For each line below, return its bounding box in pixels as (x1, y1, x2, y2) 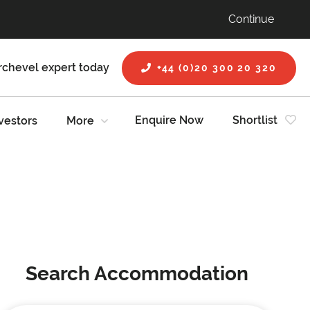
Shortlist (232, 113, 277, 127)
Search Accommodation (25, 262, 248, 285)
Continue (228, 12, 274, 26)
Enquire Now (135, 113, 203, 127)
